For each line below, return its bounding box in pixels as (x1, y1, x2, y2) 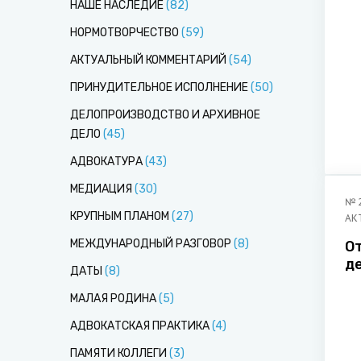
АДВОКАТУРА (70, 155, 143, 168)
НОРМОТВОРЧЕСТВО (70, 26, 179, 39)
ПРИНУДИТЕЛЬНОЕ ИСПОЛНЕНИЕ (70, 81, 248, 94)
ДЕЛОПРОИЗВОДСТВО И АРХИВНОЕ (70, 108, 260, 122)
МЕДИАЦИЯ (70, 182, 132, 196)
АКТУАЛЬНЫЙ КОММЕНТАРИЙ (70, 53, 226, 67)
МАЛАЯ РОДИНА (70, 292, 156, 305)
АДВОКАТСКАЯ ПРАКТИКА (70, 319, 210, 333)
